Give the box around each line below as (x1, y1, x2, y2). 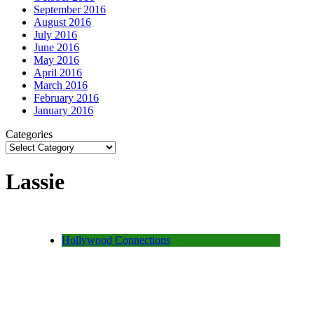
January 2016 (34, 104, 93, 116)
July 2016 (34, 28, 77, 41)
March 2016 (34, 78, 88, 91)
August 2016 (34, 15, 91, 28)
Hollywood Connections (62, 233, 170, 246)
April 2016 (34, 66, 82, 78)
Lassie (6, 169, 64, 195)
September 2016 (34, 3, 106, 15)
